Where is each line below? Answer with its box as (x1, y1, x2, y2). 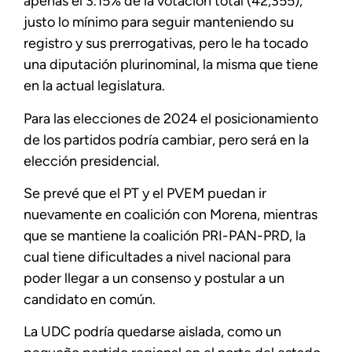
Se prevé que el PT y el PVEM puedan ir (24, 184, 266, 202)
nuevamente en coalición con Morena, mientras (24, 205, 317, 223)
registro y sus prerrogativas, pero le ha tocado (24, 35, 308, 53)
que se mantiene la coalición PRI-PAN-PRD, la (24, 226, 306, 244)
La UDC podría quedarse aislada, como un (24, 323, 281, 341)
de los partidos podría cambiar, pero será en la (24, 130, 309, 148)
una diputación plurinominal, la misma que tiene (24, 56, 318, 74)
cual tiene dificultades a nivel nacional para (24, 247, 291, 266)
